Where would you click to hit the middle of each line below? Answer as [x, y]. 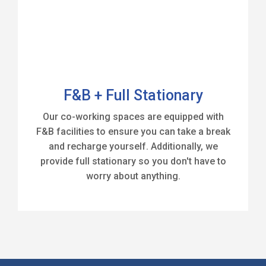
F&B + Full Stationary [133, 95]
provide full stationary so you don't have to [133, 161]
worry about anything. [133, 176]
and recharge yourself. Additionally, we [133, 146]
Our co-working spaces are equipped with [133, 117]
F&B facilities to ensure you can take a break [133, 132]
